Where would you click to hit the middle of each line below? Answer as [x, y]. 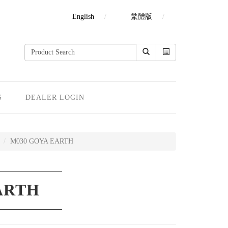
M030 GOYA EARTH [41, 141]
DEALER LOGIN [55, 97]
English [83, 17]
